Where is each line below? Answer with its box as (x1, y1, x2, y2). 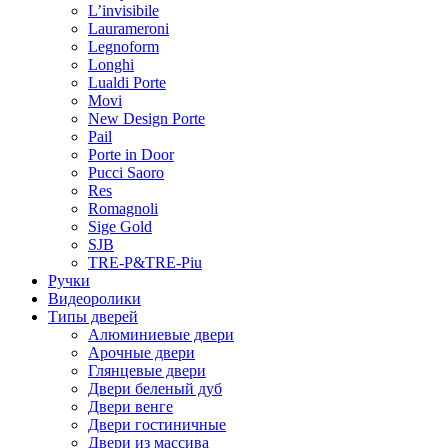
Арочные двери (88, 343, 195, 361)
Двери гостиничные (88, 415, 226, 433)
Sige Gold (88, 217, 152, 235)
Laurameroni (88, 19, 169, 37)
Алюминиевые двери (88, 325, 234, 343)
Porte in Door (88, 145, 174, 163)
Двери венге (88, 397, 173, 415)
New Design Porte (88, 109, 205, 127)
